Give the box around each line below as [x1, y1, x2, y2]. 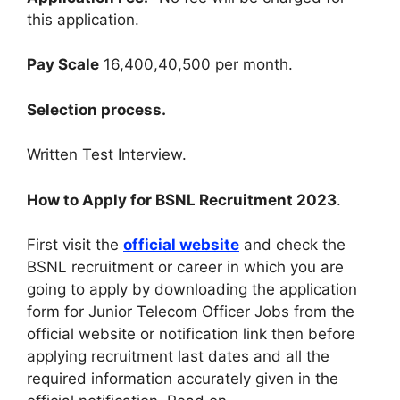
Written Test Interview [27, 146, 182, 164]
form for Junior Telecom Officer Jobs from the [27, 303, 354, 321]
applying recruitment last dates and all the [27, 347, 329, 366]
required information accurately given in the [27, 370, 338, 388]
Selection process [27, 100, 162, 119]
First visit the [27, 236, 123, 254]
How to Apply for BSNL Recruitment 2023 [27, 190, 337, 209]
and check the [239, 236, 346, 254]
